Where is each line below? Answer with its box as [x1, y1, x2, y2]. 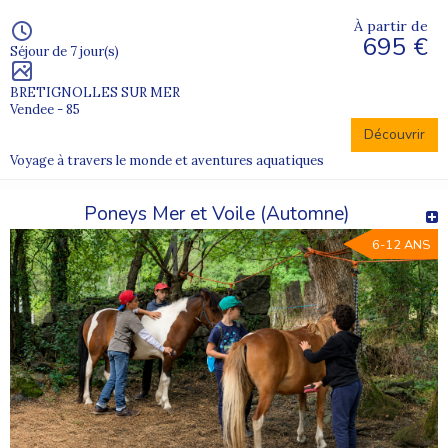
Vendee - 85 [10, 100, 80, 118]
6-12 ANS [372, 235, 430, 254]
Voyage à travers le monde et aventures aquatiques [10, 151, 324, 169]
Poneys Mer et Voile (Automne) [83, 200, 350, 227]
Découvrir [364, 124, 425, 144]
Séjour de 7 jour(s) [10, 42, 119, 60]
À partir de [354, 16, 428, 35]
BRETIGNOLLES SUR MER [10, 83, 180, 101]
